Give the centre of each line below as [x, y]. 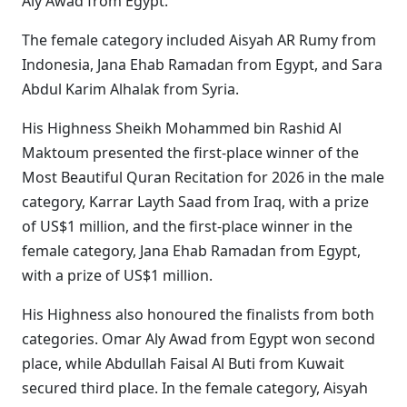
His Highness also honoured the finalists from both [198, 314]
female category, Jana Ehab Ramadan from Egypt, [191, 251]
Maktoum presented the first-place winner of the [190, 153]
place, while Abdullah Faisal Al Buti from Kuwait [183, 363]
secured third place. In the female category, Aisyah [195, 388]
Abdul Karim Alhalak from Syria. [130, 89]
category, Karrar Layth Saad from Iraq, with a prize [195, 202]
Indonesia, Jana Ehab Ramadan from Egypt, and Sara [202, 65]
